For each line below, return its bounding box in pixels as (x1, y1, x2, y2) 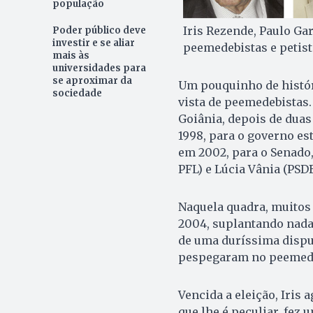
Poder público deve (52, 24, 146, 37)
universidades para (52, 62, 146, 75)
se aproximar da (52, 75, 132, 87)
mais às (52, 50, 89, 62)
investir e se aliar (52, 37, 135, 50)
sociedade (52, 87, 102, 100)
